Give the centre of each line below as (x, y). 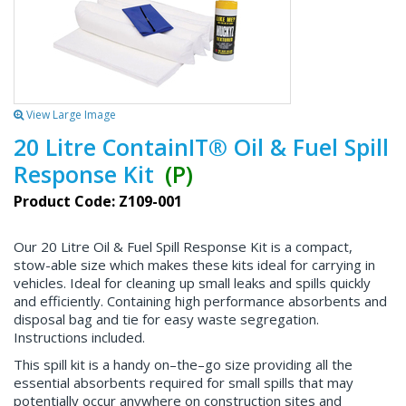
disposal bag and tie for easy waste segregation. (166, 319)
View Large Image (70, 115)
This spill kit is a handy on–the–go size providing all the (183, 364)
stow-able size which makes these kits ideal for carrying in (194, 265)
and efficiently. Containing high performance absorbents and (200, 301)
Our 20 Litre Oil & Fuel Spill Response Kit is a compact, (183, 246)
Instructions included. (79, 337)
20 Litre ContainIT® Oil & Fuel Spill (201, 147)
